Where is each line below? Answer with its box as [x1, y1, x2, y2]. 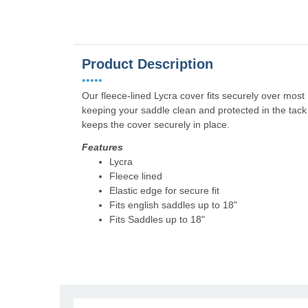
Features [82, 142, 123, 153]
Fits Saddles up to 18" [109, 214, 205, 225]
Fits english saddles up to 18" [109, 199, 237, 211]
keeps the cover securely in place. [82, 119, 230, 131]
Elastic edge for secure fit [109, 185, 219, 197]
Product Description [82, 56, 213, 72]
